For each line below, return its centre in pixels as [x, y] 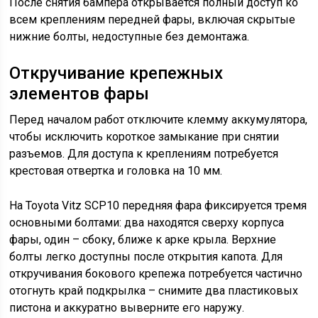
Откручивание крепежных [116, 73]
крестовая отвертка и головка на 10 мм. [116, 170]
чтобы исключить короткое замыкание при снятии [144, 136]
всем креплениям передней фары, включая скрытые [153, 19]
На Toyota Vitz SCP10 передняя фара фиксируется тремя [158, 205]
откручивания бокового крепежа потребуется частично [156, 273]
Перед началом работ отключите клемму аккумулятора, [159, 119]
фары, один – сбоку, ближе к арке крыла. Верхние [143, 239]
